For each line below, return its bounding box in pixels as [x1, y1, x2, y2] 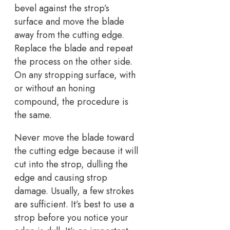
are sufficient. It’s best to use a [14, 198, 134, 212]
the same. [14, 108, 52, 122]
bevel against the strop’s [14, 2, 109, 15]
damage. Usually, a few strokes [14, 184, 134, 198]
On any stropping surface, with [14, 68, 136, 82]
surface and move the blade [14, 15, 124, 29]
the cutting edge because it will [14, 144, 138, 158]
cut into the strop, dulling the [14, 158, 128, 171]
